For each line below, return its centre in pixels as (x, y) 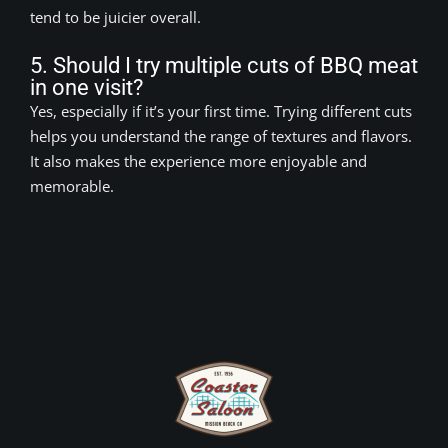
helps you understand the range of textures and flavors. (221, 135)
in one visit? (86, 87)
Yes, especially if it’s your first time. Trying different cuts (221, 110)
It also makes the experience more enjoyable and (198, 160)
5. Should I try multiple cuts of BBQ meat (224, 65)
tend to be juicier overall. (115, 16)
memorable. (72, 185)
